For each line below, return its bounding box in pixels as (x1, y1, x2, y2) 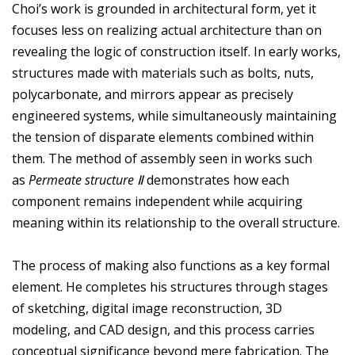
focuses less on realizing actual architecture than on (12, 21, 322, 40)
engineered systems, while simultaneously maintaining (12, 107, 337, 125)
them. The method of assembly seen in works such (12, 150, 312, 168)
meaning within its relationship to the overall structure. (12, 214, 340, 232)
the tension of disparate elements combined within (12, 128, 314, 147)
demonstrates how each (143, 171, 289, 189)
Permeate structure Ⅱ (29, 171, 143, 189)
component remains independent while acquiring (12, 193, 303, 211)
